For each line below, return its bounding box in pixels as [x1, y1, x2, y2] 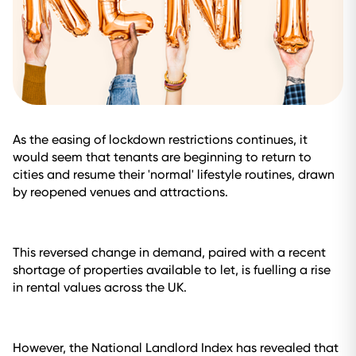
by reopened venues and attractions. [13, 184, 228, 199]
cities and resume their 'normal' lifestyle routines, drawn [13, 167, 335, 182]
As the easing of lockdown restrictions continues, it [13, 132, 308, 147]
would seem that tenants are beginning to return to [13, 149, 311, 164]
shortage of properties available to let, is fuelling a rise [13, 262, 331, 277]
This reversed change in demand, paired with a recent [13, 245, 326, 260]
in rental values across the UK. [13, 280, 187, 295]
